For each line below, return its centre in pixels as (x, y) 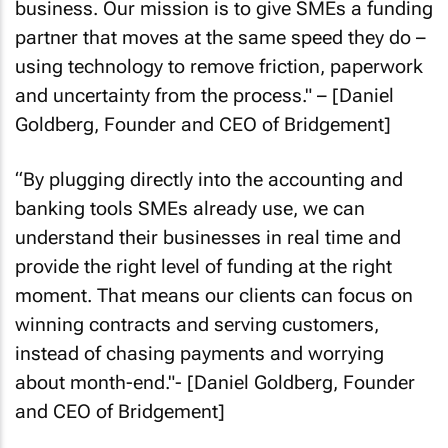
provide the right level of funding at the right (203, 266)
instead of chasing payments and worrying (199, 353)
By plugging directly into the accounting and (213, 179)
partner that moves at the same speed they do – (220, 37)
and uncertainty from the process (158, 95)
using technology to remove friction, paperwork (219, 66)
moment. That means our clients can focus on (214, 295)
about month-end (90, 382)
